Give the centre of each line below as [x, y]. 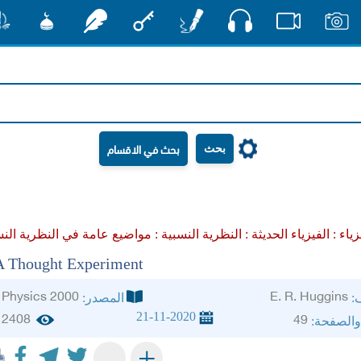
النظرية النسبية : [197, 234]
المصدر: [102, 298]
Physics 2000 [40, 297]
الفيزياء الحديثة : [286, 234]
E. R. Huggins [309, 297]
